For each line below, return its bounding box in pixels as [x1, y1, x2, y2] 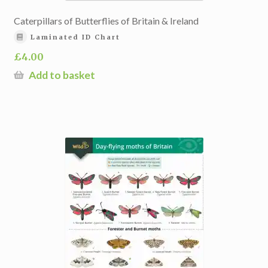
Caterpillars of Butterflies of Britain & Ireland [13, 15, 199, 27]
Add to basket [28, 68, 95, 81]
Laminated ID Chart [31, 33, 121, 42]
